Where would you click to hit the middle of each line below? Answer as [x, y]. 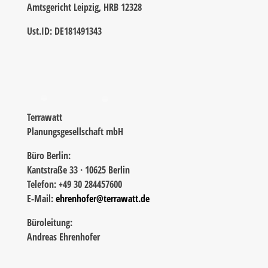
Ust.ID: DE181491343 [64, 31]
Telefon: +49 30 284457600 [74, 185]
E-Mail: [41, 199]
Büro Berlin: [48, 156]
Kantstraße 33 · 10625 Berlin [78, 170]
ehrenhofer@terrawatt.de [102, 199]
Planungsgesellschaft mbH [75, 132]
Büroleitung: [49, 223]
